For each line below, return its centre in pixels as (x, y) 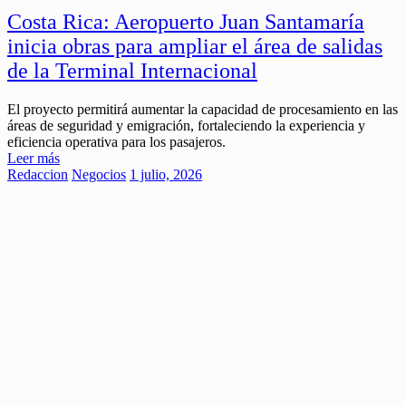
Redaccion (38, 174)
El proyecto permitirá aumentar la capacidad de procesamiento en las (203, 109)
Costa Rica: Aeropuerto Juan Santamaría (186, 21)
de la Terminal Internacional (132, 70)
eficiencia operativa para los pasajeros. (116, 141)
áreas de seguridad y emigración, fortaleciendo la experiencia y (186, 125)
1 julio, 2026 (166, 174)
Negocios (99, 174)
